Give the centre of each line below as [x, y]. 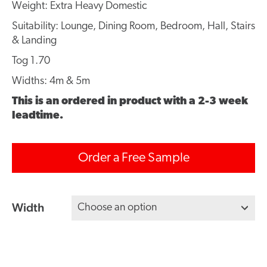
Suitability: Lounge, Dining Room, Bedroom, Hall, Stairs [133, 26]
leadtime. [38, 116]
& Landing [34, 41]
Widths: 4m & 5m [51, 81]
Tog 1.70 [31, 61]
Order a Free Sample [133, 158]
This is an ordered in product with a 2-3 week [130, 101]
